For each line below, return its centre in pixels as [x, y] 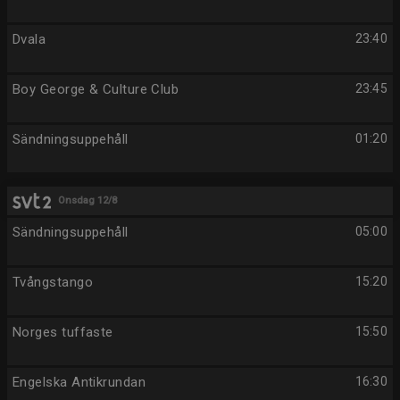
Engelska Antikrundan [79, 382]
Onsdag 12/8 [88, 200]
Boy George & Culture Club [96, 89]
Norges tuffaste [63, 332]
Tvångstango [53, 282]
